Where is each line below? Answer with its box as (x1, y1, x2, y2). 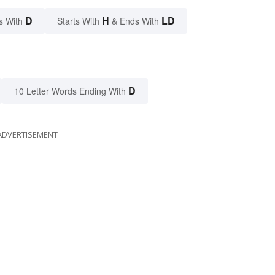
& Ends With (109, 14, 161, 27)
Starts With (57, 14, 102, 27)
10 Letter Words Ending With (14, 84, 126, 97)
